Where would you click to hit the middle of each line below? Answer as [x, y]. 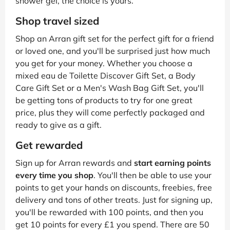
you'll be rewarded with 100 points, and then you [109, 212]
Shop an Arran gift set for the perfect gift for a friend [115, 38]
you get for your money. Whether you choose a [104, 63]
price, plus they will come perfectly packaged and [110, 112]
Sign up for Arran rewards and [75, 162]
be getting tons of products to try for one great [104, 100]
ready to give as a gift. [59, 124]
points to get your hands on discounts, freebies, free [114, 187]
